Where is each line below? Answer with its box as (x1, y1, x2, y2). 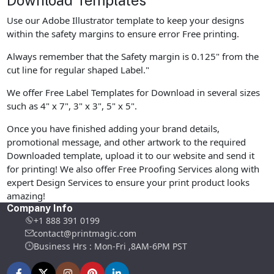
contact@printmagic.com (34, 227, 137, 239)
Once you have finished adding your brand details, (7, 122, 220, 135)
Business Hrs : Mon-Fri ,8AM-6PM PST (34, 240, 188, 252)
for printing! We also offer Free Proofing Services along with (7, 162, 260, 175)
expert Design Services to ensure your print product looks (7, 176, 250, 188)
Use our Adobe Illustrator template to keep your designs (7, 13, 245, 26)
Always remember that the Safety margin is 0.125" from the (7, 50, 259, 62)
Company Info (7, 202, 73, 214)
